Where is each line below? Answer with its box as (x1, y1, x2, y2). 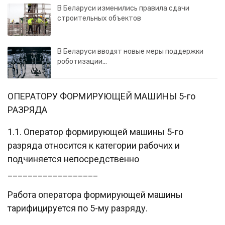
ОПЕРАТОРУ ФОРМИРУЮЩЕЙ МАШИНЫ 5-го (8, 91, 195, 102)
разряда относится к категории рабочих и (8, 140, 180, 151)
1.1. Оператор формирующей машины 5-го (8, 127, 183, 138)
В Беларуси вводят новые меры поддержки (57, 47, 203, 56)
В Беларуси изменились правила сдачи (57, 4, 189, 13)
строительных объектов (57, 14, 141, 23)
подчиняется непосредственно (8, 154, 139, 165)
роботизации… (57, 57, 107, 66)
